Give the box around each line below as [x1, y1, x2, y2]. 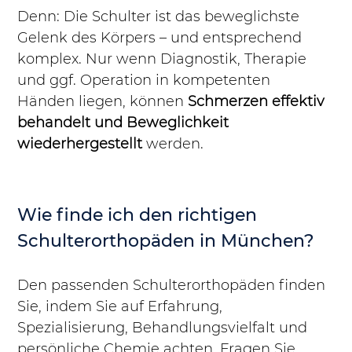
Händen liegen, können [17, 93, 189, 111]
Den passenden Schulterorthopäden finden [17, 277, 330, 295]
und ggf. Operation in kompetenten [17, 71, 275, 90]
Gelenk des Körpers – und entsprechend [17, 29, 306, 47]
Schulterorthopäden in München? [17, 230, 315, 252]
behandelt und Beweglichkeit [17, 114, 233, 132]
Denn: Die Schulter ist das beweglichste [17, 8, 304, 26]
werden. [142, 135, 204, 153]
